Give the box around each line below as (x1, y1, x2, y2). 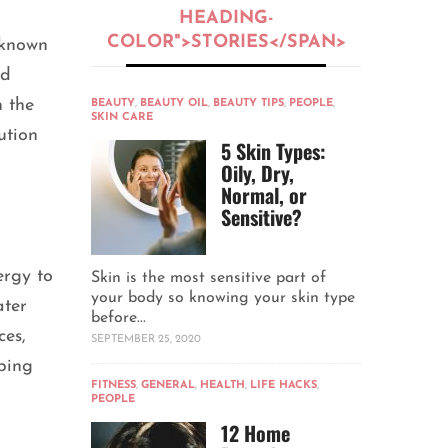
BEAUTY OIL (140, 98, 208, 110)
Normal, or (221, 180, 307, 211)
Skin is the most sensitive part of (91, 270, 326, 287)
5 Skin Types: (221, 136, 326, 167)
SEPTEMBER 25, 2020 (91, 334, 201, 346)
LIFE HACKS (250, 380, 317, 392)
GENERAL (141, 380, 195, 392)
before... (91, 310, 146, 327)
